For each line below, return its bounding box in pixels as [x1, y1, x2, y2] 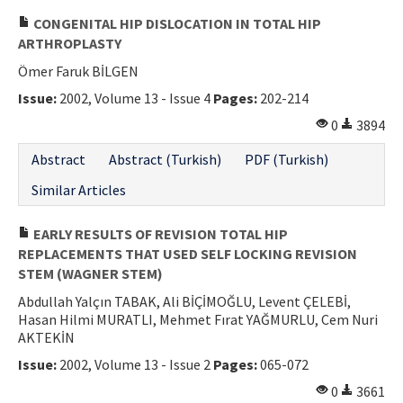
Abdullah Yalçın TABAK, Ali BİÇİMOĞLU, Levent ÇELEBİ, [18, 291, 351, 310]
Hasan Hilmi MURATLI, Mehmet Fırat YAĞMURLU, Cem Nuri [18, 309, 378, 328]
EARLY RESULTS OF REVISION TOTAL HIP [31, 224, 288, 243]
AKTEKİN [18, 327, 75, 346]
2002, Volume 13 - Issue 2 [57, 354, 213, 373]
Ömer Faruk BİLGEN [18, 61, 139, 80]
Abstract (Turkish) [109, 149, 221, 168]
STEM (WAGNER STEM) [18, 264, 163, 282]
